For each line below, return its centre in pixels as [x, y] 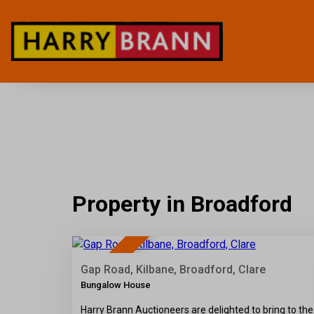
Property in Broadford [182, 204]
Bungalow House [116, 285]
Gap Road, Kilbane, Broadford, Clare [173, 269]
